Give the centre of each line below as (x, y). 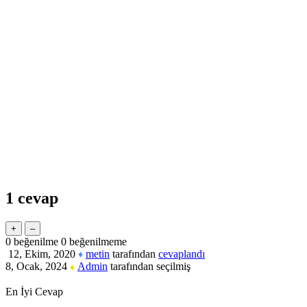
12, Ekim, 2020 (42, 254)
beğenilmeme (97, 242)
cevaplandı (182, 254)
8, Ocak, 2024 (36, 267)
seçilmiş (173, 267)
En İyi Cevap (34, 291)
